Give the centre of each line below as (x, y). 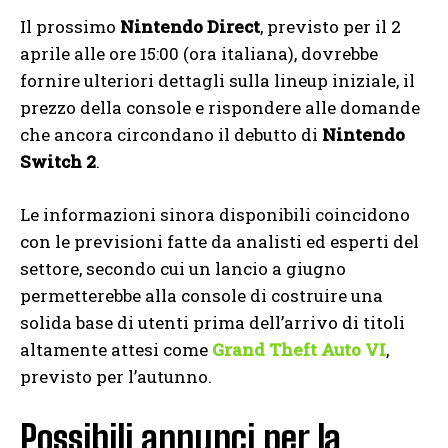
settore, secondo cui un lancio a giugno (183, 268)
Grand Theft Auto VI (299, 349)
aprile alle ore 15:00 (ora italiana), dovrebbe (199, 53)
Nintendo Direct (190, 26)
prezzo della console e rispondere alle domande (220, 107)
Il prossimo (70, 26)
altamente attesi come (116, 349)
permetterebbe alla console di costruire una (201, 295)
